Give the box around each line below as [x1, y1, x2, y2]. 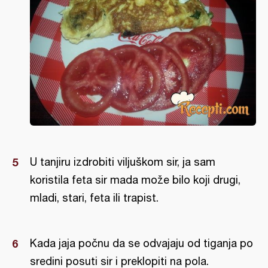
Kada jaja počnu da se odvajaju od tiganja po [30, 237, 253, 250]
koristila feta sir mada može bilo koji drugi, [30, 173, 240, 187]
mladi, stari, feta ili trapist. [30, 191, 159, 205]
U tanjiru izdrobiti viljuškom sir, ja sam [30, 156, 215, 169]
